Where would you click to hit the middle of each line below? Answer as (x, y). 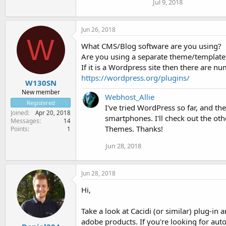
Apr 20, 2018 (53, 113)
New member (41, 92)
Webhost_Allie (130, 97)
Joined (19, 113)
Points (19, 129)
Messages (25, 121)
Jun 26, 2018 (98, 29)
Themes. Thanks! (134, 128)
